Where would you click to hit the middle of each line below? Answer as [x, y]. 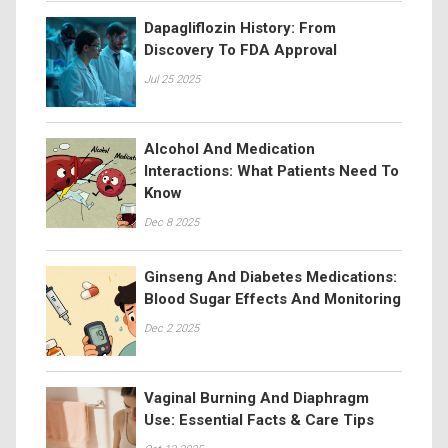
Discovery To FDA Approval [240, 49]
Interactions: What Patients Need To [271, 170]
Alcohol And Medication [229, 148]
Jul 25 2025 [172, 79]
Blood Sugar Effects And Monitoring [272, 298]
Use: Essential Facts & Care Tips [259, 419]
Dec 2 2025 [171, 328]
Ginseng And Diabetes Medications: [270, 276]
